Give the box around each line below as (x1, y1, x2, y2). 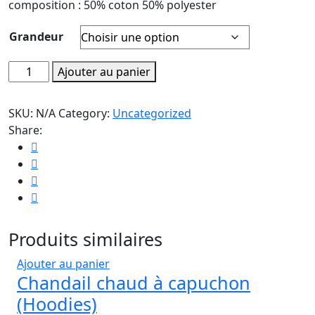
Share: (8, 122, 42, 138)
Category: (58, 105, 112, 121)
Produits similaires (8, 226, 162, 251)
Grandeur (9, 28, 63, 44)
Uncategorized (112, 105, 191, 121)
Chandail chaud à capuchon (17, 270, 250, 295)
